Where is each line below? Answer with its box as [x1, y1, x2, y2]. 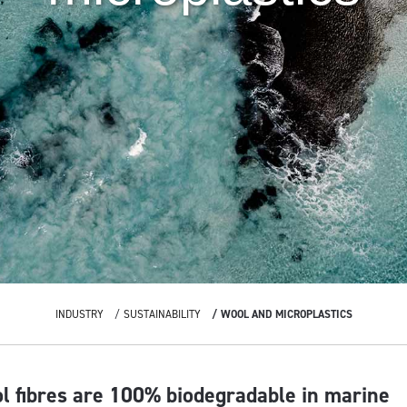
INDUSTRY [55, 307, 104, 322]
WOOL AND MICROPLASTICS [220, 307, 352, 322]
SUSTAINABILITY [123, 307, 201, 322]
